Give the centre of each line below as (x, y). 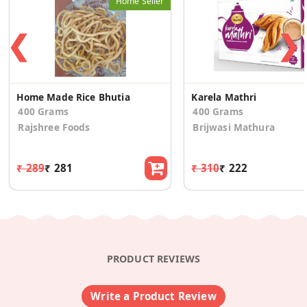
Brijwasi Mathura (234, 127)
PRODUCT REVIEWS (153, 258)
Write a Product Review (153, 296)
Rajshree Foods (54, 127)
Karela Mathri (224, 97)
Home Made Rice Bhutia (73, 97)
